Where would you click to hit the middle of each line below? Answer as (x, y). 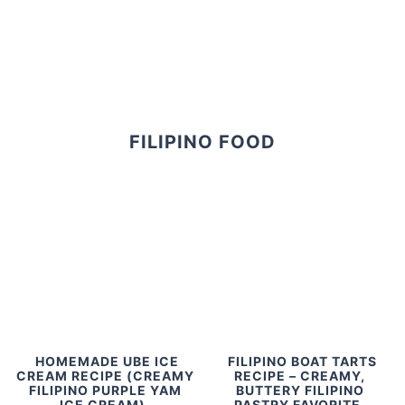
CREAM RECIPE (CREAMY (105, 375)
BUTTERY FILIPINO (300, 390)
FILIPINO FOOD (202, 142)
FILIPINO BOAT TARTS (302, 361)
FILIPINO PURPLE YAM (105, 390)
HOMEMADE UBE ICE (108, 361)
